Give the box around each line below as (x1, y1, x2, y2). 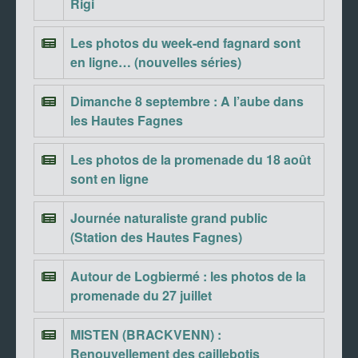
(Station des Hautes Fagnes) (70, 228, 242, 247)
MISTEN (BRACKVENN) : (70, 325, 221, 344)
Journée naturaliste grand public (70, 209, 268, 228)
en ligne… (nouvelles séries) (70, 53, 241, 72)
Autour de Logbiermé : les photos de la (70, 267, 306, 286)
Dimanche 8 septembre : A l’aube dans (70, 92, 304, 111)
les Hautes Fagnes (70, 111, 183, 130)
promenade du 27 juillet (70, 286, 212, 305)
